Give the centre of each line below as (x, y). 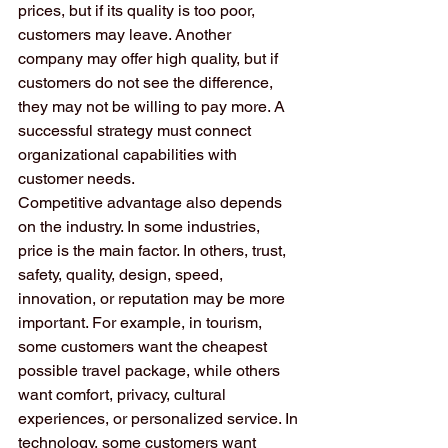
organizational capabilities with (129, 154)
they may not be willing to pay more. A (153, 106)
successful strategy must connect (136, 130)
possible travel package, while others (151, 370)
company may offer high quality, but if (150, 58)
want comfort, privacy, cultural (124, 394)
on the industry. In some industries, (141, 226)
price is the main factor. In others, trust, (154, 250)
